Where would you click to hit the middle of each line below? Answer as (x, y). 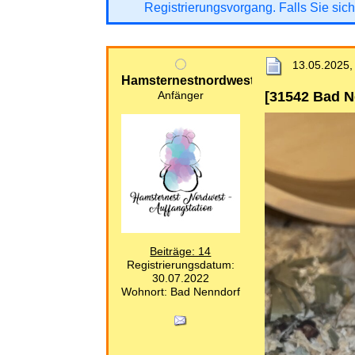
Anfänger (180, 95)
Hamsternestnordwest (187, 80)
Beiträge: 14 (181, 251)
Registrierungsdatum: (180, 265)
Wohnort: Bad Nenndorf (180, 292)
